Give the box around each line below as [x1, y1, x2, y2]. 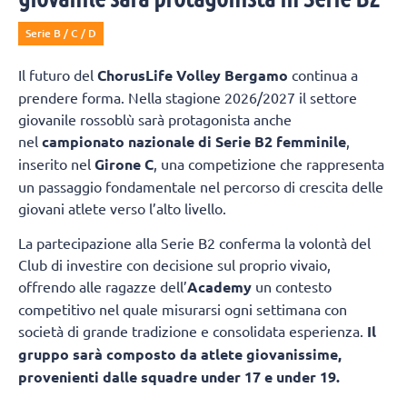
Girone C [94, 154, 154, 174]
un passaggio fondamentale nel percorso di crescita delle [18, 176, 383, 195]
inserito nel [18, 154, 94, 173]
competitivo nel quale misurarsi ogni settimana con [18, 300, 347, 319]
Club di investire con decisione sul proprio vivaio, [18, 255, 331, 274]
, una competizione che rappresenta [154, 154, 384, 173]
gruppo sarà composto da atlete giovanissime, [18, 344, 342, 364]
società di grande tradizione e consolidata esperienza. [18, 322, 367, 341]
